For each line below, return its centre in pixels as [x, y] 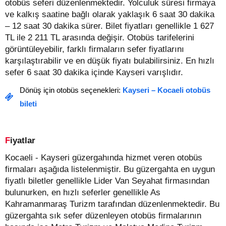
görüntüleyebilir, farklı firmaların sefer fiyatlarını [95, 49]
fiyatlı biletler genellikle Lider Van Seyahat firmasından [107, 181]
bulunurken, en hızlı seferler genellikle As [83, 192]
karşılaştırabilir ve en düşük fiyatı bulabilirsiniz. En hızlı [110, 61]
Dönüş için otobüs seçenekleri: [71, 90]
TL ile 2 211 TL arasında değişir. [65, 38]
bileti [28, 104]
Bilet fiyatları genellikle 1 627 [160, 26]
